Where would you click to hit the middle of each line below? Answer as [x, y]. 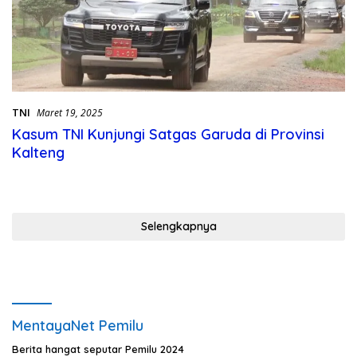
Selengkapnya [178, 226]
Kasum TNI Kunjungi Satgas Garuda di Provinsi [168, 134]
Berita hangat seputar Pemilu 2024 [98, 349]
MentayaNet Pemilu [78, 325]
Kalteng [38, 152]
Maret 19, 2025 [70, 112]
